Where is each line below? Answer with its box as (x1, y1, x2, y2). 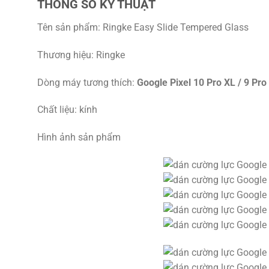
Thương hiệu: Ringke (37, 49, 125, 61)
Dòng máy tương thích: (37, 76, 137, 88)
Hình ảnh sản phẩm (37, 131, 121, 144)
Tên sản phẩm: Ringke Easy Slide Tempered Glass (37, 22, 249, 33)
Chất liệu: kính (37, 104, 97, 116)
